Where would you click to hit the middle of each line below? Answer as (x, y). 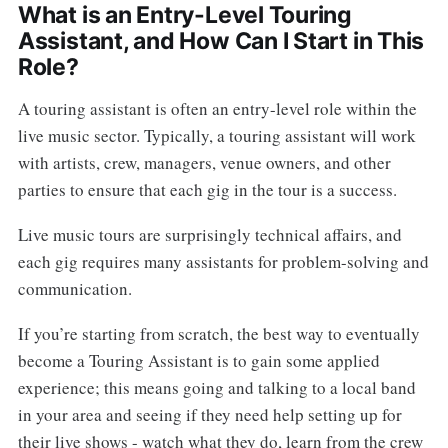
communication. (74, 288)
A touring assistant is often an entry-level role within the (217, 109)
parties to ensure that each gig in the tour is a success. (207, 190)
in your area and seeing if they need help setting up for (209, 414)
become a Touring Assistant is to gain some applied (198, 360)
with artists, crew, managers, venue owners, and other (204, 163)
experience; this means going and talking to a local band (216, 387)
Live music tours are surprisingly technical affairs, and (209, 234)
